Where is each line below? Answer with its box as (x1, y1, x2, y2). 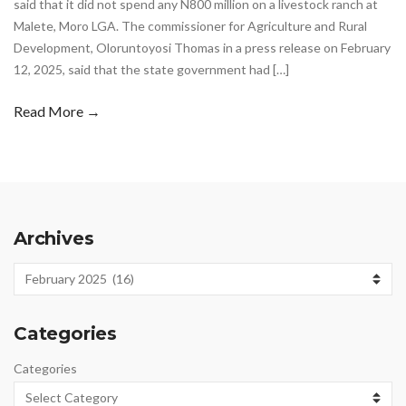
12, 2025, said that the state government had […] (14, 61, 289, 77)
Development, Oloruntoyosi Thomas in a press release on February (14, 39, 391, 55)
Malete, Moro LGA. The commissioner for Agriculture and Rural (14, 17, 367, 34)
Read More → (14, 101, 101, 120)
